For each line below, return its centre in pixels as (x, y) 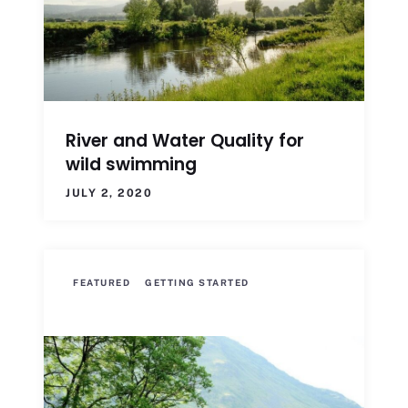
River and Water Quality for (185, 141)
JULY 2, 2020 (109, 194)
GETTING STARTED (197, 282)
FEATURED (102, 282)
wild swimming (131, 165)
